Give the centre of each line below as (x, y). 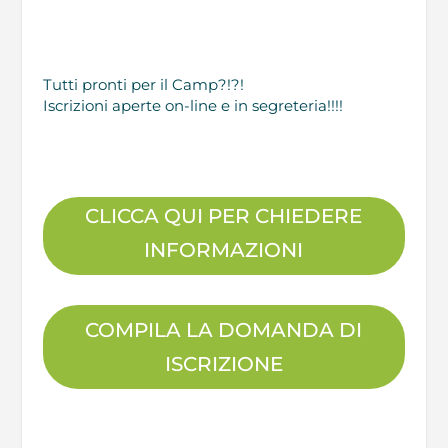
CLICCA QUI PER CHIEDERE (224, 216)
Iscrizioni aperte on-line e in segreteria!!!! (192, 105)
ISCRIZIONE (223, 364)
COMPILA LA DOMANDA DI (224, 330)
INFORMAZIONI (224, 250)
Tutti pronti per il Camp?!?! (143, 84)
